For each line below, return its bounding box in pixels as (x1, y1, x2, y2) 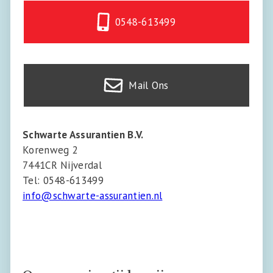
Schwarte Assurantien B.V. (23, 128, 144, 142)
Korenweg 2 (23, 143, 79, 157)
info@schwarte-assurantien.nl (23, 189, 163, 203)
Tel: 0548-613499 (23, 174, 104, 188)
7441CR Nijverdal (23, 158, 102, 172)
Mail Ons (129, 79, 169, 93)
